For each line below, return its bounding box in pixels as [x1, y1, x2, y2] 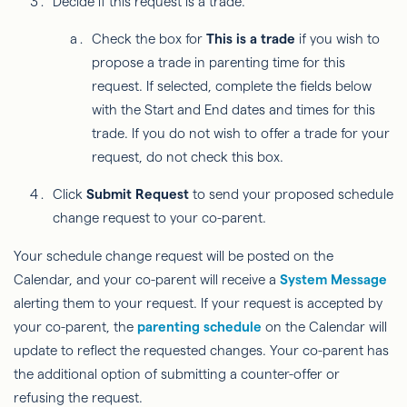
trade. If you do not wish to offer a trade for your [92, 124, 390, 141]
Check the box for [92, 30, 206, 46]
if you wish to [295, 30, 380, 46]
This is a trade [206, 30, 295, 46]
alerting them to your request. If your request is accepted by [14, 294, 382, 311]
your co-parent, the [14, 318, 137, 334]
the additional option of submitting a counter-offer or [14, 365, 340, 382]
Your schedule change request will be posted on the [14, 247, 333, 263]
